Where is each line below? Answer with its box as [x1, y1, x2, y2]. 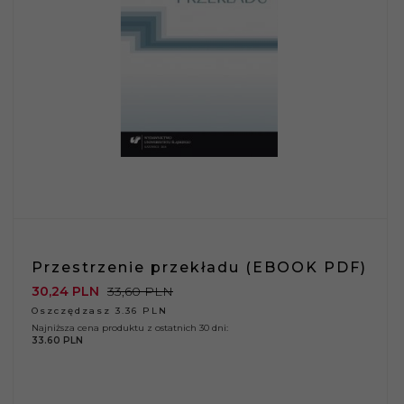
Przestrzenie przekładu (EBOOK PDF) [32, 258, 367, 276]
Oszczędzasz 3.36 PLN [32, 304, 168, 317]
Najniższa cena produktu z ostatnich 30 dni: [32, 321, 228, 334]
